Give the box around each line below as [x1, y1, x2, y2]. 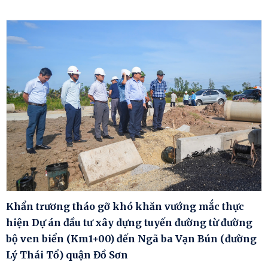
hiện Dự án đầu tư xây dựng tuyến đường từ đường [6, 217, 252, 229]
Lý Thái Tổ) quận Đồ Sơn [6, 249, 128, 261]
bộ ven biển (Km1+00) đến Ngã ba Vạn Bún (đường [6, 233, 257, 245]
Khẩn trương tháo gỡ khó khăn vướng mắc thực [6, 200, 244, 213]
